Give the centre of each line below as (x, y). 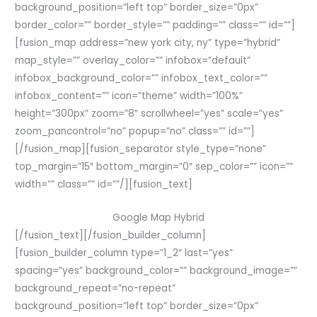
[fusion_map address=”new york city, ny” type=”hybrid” (148, 43)
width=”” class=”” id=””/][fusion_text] (104, 185)
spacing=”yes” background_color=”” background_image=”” (156, 271)
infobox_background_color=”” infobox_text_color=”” (142, 79)
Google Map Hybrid (158, 218)
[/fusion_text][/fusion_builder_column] (111, 236)
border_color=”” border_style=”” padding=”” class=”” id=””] (155, 25)
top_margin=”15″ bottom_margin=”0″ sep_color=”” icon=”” (154, 167)
